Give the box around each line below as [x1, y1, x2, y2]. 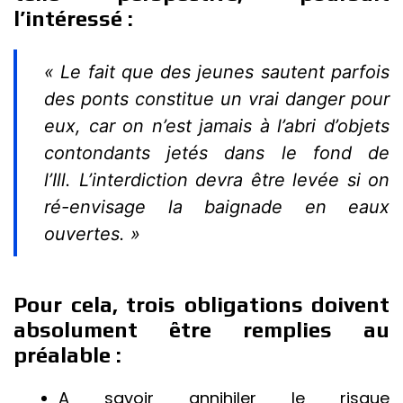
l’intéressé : [13, 6, 139, 31]
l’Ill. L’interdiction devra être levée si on [44, 169, 390, 191]
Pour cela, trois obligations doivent [13, 292, 390, 317]
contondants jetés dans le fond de [44, 142, 390, 164]
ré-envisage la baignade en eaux [44, 196, 390, 218]
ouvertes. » [44, 223, 140, 245]
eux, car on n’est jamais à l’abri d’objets [44, 115, 390, 137]
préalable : [13, 343, 121, 367]
